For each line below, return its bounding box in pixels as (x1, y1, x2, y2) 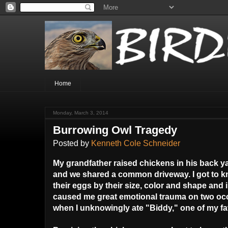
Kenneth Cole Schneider (91, 139, 180, 148)
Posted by (53, 139, 91, 148)
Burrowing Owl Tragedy (53, 124, 177, 137)
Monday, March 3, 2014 (53, 110, 108, 116)
